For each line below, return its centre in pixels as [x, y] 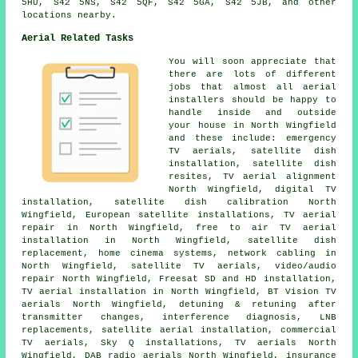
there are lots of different [253, 75]
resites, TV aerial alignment [253, 177]
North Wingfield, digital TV [253, 190]
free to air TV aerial [266, 228]
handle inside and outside [253, 113]
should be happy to [280, 100]
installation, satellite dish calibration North [179, 203]
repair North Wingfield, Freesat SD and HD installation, [179, 279]
